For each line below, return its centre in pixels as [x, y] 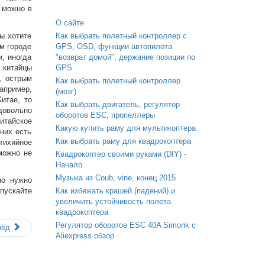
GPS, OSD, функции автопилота [114, 46]
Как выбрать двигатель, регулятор [117, 104]
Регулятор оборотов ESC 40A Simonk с [125, 225]
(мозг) [66, 91]
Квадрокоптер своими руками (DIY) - [121, 154]
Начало [69, 165]
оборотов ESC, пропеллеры [105, 115]
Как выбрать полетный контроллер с [121, 36]
